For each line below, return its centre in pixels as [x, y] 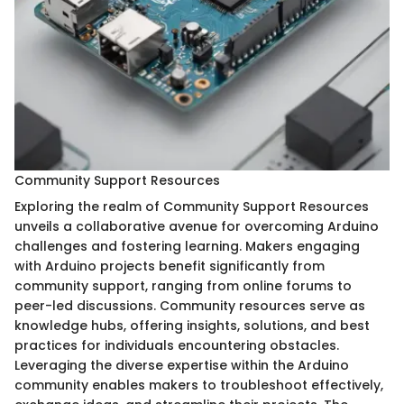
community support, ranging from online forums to [183, 285]
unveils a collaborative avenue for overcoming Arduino [197, 226]
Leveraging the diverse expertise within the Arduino [182, 365]
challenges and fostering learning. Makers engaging [187, 246]
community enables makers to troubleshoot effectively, [199, 385]
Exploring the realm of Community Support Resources [192, 206]
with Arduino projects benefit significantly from [170, 266]
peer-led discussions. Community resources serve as [190, 305]
